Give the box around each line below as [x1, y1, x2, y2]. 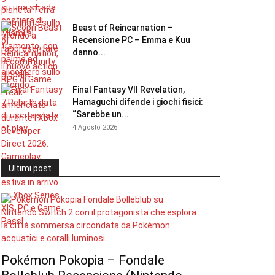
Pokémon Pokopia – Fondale [1, 253, 165, 268]
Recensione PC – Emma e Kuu [72, 35, 190, 45]
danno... [72, 47, 106, 57]
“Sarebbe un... [72, 109, 129, 119]
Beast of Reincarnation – [72, 23, 173, 33]
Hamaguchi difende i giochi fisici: [72, 97, 203, 107]
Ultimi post [9, 163, 52, 173]
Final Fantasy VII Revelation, [72, 85, 185, 95]
